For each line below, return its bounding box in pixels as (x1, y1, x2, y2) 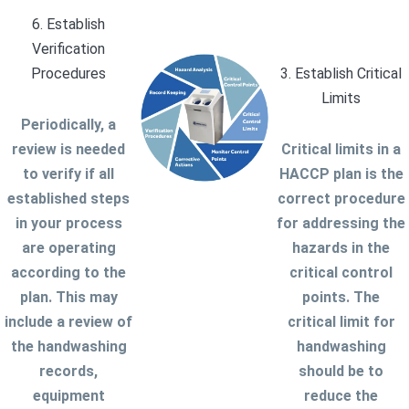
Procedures (31, 65, 106, 83)
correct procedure (277, 190, 405, 208)
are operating (21, 239, 116, 257)
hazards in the (292, 239, 390, 257)
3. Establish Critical (280, 65, 402, 83)
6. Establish (32, 16, 105, 34)
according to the (11, 264, 126, 282)
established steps (7, 190, 130, 208)
